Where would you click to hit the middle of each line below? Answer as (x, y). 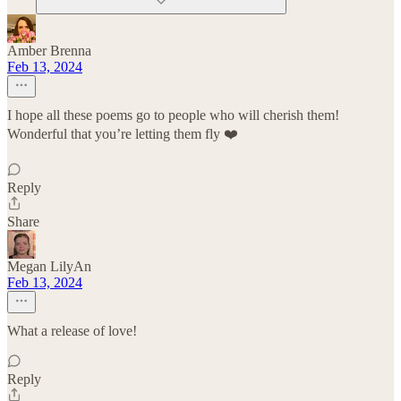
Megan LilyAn (49, 267)
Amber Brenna (49, 51)
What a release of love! (72, 331)
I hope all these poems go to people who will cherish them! (173, 115)
